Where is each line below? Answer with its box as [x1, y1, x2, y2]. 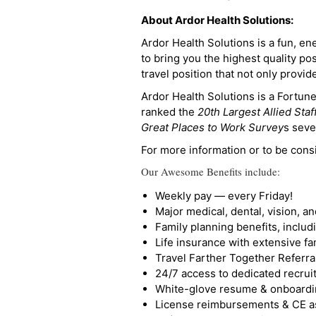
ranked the [141, 105, 197, 119]
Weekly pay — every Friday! [155, 189, 293, 202]
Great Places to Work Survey [141, 121, 284, 134]
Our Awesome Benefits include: [141, 164, 280, 178]
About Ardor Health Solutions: [141, 13, 293, 27]
